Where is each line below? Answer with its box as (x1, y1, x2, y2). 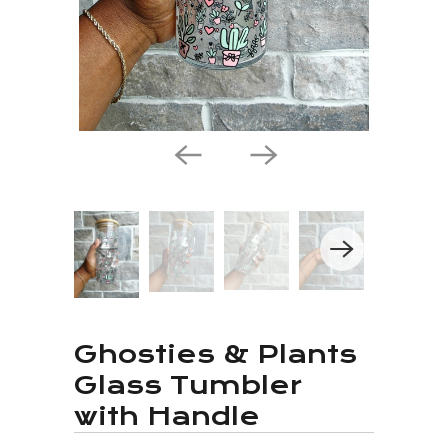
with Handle (74, 400, 260, 432)
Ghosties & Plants (74, 338, 357, 370)
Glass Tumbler (74, 369, 302, 401)
